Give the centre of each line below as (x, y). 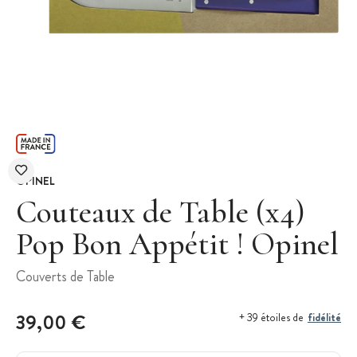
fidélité (324, 317)
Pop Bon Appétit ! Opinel (177, 243)
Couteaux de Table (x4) (161, 212)
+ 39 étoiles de (271, 317)
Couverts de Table (65, 276)
